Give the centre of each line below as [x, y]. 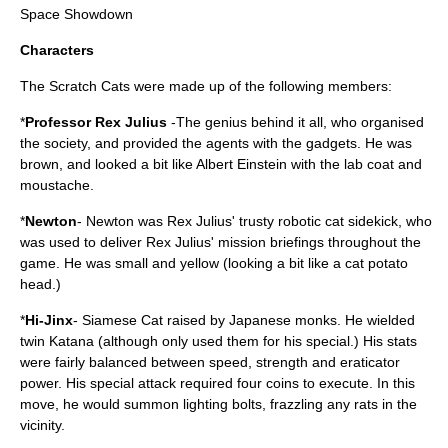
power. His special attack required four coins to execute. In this [217, 383]
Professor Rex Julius [96, 122]
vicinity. [42, 425]
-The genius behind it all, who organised [295, 122]
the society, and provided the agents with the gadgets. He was [216, 143]
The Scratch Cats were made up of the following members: [206, 86]
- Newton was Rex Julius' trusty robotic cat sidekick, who [254, 221]
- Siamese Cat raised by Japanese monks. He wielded [244, 320]
